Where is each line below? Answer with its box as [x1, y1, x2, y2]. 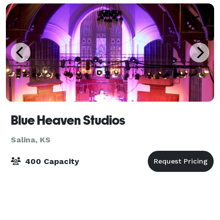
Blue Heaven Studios [11, 112, 125, 128]
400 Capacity [23, 156, 79, 166]
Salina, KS [11, 135, 51, 144]
